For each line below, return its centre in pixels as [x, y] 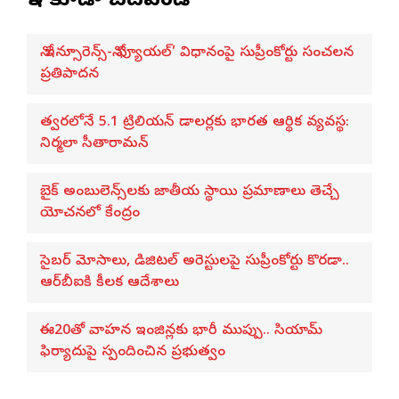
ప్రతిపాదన [69, 74]
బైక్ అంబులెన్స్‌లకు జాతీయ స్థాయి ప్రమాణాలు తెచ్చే [190, 192]
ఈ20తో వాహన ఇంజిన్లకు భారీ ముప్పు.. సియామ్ [181, 331]
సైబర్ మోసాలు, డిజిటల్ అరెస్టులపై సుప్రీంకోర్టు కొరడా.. [195, 261]
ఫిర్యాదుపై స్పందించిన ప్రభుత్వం [133, 352]
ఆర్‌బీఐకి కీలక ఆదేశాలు [110, 283]
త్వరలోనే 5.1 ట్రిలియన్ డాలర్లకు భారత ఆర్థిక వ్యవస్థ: [195, 122]
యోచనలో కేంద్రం [90, 213]
